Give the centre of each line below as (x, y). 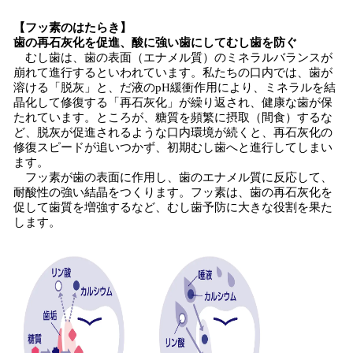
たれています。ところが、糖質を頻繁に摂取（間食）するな (173, 117)
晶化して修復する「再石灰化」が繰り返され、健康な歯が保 (173, 102)
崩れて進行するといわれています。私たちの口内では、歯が (173, 72)
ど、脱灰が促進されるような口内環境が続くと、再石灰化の (173, 132)
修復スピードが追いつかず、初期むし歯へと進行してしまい (173, 147)
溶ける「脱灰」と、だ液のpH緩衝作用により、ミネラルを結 (175, 87)
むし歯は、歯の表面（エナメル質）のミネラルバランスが (173, 58)
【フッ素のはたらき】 (72, 28)
